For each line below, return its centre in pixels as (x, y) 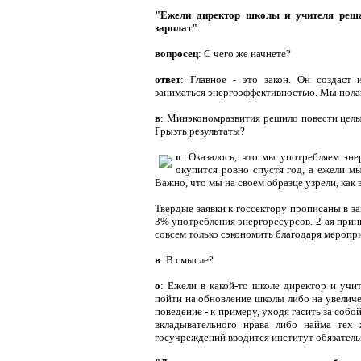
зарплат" (176, 27)
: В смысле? (187, 259)
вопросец (176, 53)
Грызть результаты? (200, 131)
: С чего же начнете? (245, 53)
